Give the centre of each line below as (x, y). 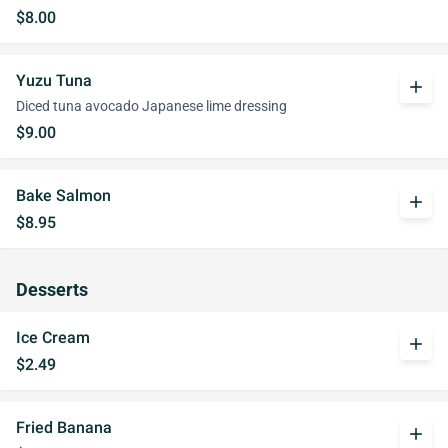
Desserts (52, 290)
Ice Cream (53, 337)
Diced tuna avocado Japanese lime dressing (151, 106)
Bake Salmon (63, 195)
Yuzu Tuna (54, 80)
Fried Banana (64, 427)
